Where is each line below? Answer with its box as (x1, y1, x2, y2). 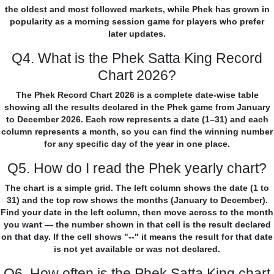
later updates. (108, 29, 166, 39)
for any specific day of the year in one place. (44, 139, 230, 149)
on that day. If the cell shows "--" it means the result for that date (1, 232, 273, 242)
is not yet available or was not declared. (54, 244, 220, 254)
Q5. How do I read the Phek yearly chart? (7, 160, 267, 177)
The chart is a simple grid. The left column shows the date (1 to (5, 183, 269, 193)
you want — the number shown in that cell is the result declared (3, 220, 271, 230)
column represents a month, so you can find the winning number (1, 127, 273, 137)
